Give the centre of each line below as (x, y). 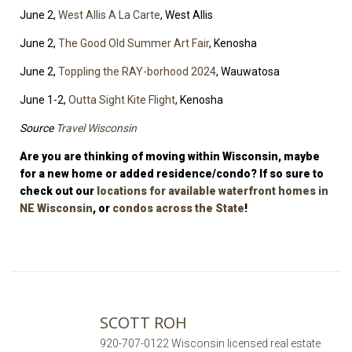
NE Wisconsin (56, 209)
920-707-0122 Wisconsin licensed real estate (210, 344)
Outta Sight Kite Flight (122, 100)
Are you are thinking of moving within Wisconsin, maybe (170, 157)
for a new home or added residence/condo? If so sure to (172, 174)
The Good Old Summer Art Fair (134, 44)
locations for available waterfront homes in (213, 191)
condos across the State (178, 209)
